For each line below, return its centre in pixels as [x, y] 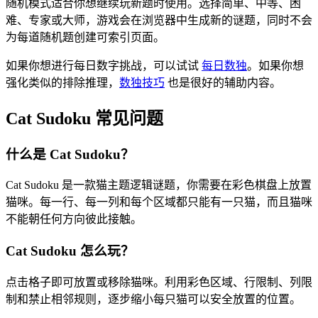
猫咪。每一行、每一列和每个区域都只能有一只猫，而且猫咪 [159, 202]
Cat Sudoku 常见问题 [84, 118]
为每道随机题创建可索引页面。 [85, 37]
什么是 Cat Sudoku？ [70, 154]
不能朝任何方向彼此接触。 [74, 219]
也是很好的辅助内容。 [223, 82]
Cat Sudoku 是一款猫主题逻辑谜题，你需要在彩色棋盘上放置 [159, 185]
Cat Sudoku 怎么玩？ [70, 251]
